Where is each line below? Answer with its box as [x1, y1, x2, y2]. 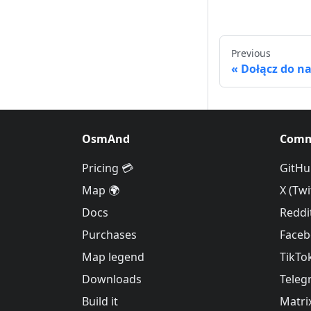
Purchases [82, 227, 137, 243]
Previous [231, 47, 271, 60]
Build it [82, 294, 118, 310]
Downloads [82, 271, 142, 287]
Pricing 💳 [82, 160, 133, 176]
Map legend [82, 249, 144, 265]
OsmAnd [82, 131, 130, 147]
